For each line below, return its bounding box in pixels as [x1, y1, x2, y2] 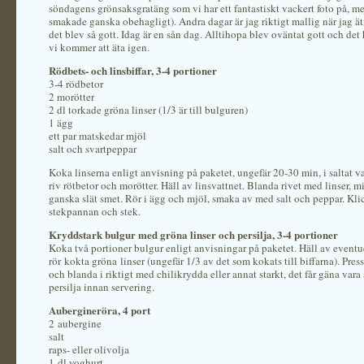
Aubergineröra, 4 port [49, 302, 150, 318]
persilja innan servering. [49, 279, 154, 294]
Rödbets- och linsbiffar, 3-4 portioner [49, 63, 217, 78]
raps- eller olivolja [49, 342, 129, 357]
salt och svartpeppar [49, 141, 136, 156]
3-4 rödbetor [49, 76, 103, 91]
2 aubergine [49, 316, 102, 331]
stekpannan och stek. [49, 204, 141, 219]
